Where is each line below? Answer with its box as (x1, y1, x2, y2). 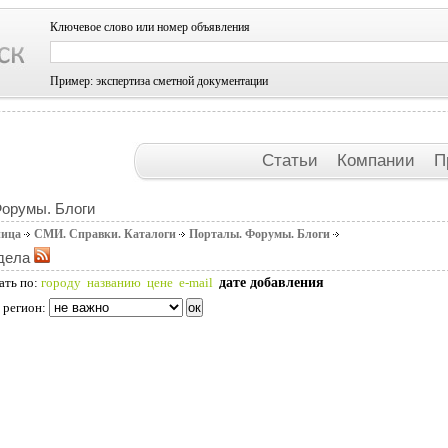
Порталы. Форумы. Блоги (189, 227, 330, 241)
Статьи (261, 150, 323, 170)
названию (87, 275, 141, 290)
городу (41, 275, 81, 290)
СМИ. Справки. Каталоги (34, 227, 176, 241)
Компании (336, 150, 420, 170)
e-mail (179, 275, 213, 290)
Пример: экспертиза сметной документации (50, 74, 268, 88)
